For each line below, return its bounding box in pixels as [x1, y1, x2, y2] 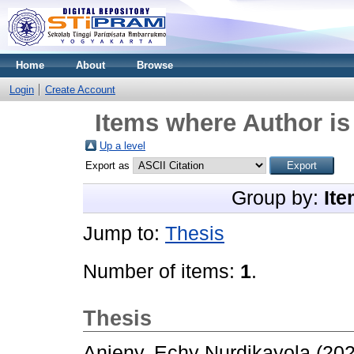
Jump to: [83, 223, 165, 244]
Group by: [232, 187, 324, 209]
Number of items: [83, 261, 240, 282]
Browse [137, 59, 173, 71]
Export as [85, 160, 133, 171]
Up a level [100, 140, 145, 152]
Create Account [45, 84, 115, 96]
